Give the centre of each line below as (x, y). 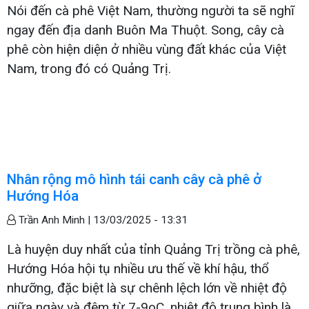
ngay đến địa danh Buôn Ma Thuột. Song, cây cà (146, 30)
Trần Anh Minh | (54, 220)
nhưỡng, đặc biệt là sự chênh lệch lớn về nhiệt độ (147, 288)
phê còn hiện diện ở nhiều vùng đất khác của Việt (147, 49)
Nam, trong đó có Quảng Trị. (89, 68)
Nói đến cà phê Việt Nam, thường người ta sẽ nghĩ (151, 10)
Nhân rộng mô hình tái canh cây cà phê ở (134, 179)
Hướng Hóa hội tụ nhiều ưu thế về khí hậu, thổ (138, 268)
